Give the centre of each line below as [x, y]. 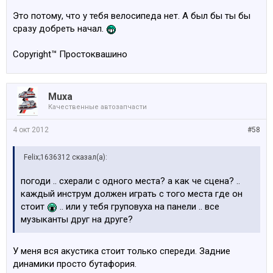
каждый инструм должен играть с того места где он [132, 194]
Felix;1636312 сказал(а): [66, 157]
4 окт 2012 [31, 130]
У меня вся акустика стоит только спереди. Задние [122, 251]
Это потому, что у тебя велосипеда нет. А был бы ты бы [132, 16]
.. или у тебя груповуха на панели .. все [138, 207]
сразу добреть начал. [59, 29]
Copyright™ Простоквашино [70, 54]
